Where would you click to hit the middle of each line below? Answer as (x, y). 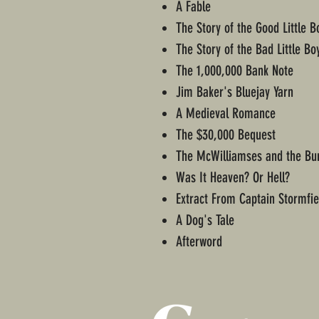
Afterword (199, 242)
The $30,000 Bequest (226, 135)
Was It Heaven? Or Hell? (233, 178)
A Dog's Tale (205, 220)
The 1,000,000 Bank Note (235, 71)
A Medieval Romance (226, 114)
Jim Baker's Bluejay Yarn (235, 92)
